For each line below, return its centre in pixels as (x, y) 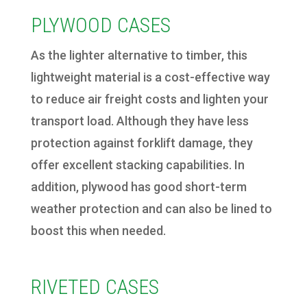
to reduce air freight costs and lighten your (149, 99)
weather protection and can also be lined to (151, 209)
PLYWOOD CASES (100, 25)
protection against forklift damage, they (142, 143)
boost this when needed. (98, 231)
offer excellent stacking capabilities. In (137, 165)
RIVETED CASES (95, 287)
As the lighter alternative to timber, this (139, 56)
